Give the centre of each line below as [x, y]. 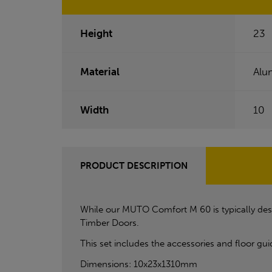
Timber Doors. [110, 223]
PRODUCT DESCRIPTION [134, 166]
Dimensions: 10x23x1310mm [139, 264]
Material [100, 72]
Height [96, 34]
